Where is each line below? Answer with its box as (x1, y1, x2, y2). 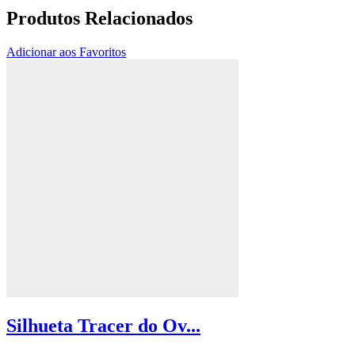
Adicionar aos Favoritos (6, 44, 126, 59)
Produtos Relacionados (6, 7, 193, 29)
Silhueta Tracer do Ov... (6, 315, 200, 337)
